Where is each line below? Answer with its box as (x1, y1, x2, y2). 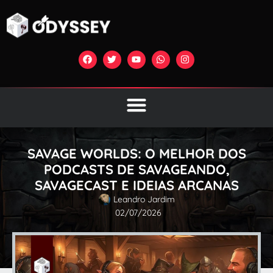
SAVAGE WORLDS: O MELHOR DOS (27, 144, 246, 162)
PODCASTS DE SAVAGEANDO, (43, 160, 230, 178)
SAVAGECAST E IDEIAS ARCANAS (34, 176, 239, 194)
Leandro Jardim (113, 193, 175, 205)
